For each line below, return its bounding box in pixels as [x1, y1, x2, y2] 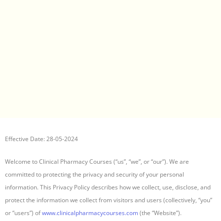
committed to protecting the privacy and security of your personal [5, 170, 184, 179]
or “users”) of [5, 209, 42, 218]
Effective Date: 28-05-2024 [5, 135, 78, 144]
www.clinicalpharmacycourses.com [42, 209, 138, 218]
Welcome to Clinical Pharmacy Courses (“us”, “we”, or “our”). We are [5, 157, 189, 166]
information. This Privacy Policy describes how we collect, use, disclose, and [5, 183, 211, 192]
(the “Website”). [138, 209, 182, 218]
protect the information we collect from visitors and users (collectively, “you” [5, 196, 212, 205]
